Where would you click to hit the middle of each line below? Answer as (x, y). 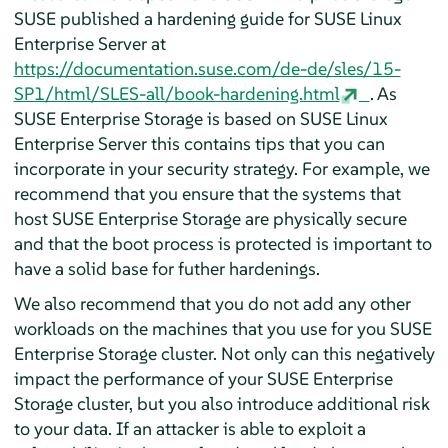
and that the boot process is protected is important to (222, 243)
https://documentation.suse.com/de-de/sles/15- (207, 68)
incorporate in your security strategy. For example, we (221, 168)
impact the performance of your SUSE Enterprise (203, 378)
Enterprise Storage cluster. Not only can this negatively (224, 353)
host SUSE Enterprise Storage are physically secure (210, 218)
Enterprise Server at (89, 43)
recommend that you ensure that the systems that (207, 193)
